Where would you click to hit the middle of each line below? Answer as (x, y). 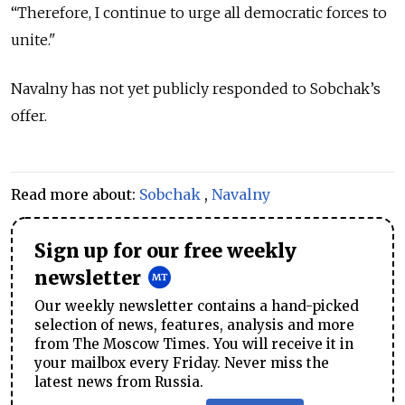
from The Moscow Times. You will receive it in (194, 344)
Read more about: (75, 195)
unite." (35, 40)
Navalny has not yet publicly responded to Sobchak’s (196, 89)
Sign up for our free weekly (165, 252)
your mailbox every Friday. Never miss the (182, 363)
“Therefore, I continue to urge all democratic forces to (199, 13)
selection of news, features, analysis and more (194, 325)
